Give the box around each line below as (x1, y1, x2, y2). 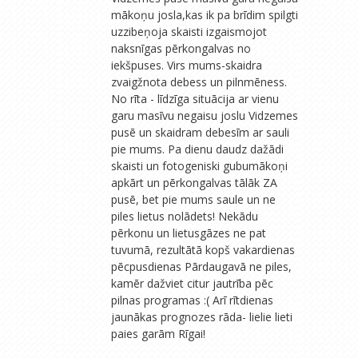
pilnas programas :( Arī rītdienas (111, 292, 273, 308)
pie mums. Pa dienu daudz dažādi (111, 141, 284, 157)
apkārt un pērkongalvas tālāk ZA (111, 174, 277, 190)
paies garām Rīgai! (111, 325, 205, 341)
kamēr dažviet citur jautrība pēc (111, 275, 273, 291)
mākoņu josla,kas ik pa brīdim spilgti (111, 6, 298, 22)
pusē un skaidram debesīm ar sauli (111, 124, 289, 140)
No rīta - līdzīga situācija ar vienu (111, 90, 279, 106)
